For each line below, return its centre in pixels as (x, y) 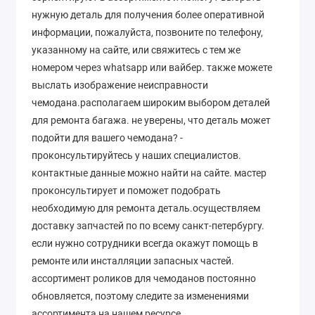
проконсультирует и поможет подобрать (126, 191)
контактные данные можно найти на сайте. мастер (149, 173)
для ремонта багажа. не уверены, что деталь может (151, 121)
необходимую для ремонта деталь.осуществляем (146, 208)
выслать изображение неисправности (120, 85)
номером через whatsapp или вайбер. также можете (152, 68)
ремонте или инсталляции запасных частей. (133, 261)
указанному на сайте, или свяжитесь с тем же (136, 50)
